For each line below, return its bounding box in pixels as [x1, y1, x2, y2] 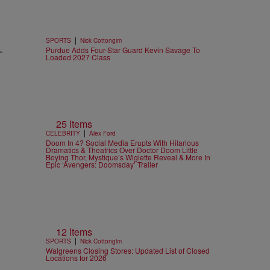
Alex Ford [89, 129, 116, 138]
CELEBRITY [46, 129, 80, 138]
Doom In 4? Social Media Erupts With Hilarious [46, 137, 199, 148]
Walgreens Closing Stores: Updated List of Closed [46, 245, 210, 256]
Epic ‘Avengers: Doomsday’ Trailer [46, 159, 158, 170]
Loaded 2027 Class [46, 51, 110, 62]
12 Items [56, 224, 92, 239]
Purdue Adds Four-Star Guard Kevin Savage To [46, 44, 200, 55]
